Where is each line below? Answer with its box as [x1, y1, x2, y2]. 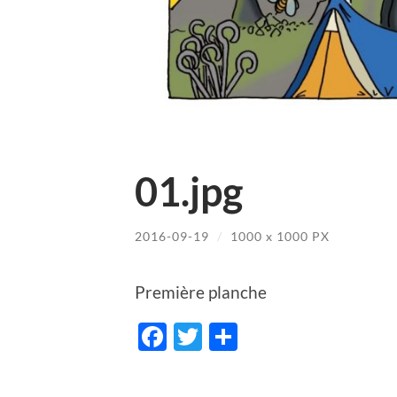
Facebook [167, 319, 288, 354]
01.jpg [135, 167, 243, 216]
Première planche [135, 281, 267, 302]
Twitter [202, 319, 294, 354]
